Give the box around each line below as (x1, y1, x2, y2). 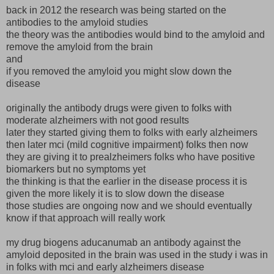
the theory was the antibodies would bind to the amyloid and (6, 29, 265, 40)
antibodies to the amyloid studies (6, 17, 148, 28)
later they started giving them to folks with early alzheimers (6, 127, 257, 138)
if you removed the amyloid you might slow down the (6, 66, 232, 77)
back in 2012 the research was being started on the (6, 5, 226, 16)
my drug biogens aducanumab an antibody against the (6, 237, 241, 248)
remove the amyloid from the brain (6, 42, 153, 53)
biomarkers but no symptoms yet (6, 164, 146, 175)
